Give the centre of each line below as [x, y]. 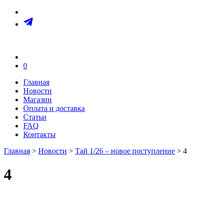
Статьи [35, 117]
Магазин [38, 100]
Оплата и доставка [54, 108]
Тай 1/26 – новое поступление [125, 151]
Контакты [39, 134]
